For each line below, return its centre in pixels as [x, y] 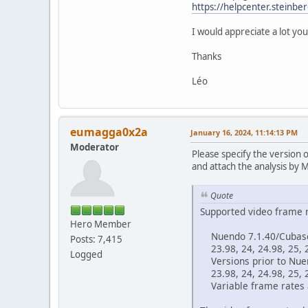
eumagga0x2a [109, 132]
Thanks [207, 57]
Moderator [95, 147]
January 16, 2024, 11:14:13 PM [244, 133]
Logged [86, 255]
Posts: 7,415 [96, 240]
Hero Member [101, 224]
